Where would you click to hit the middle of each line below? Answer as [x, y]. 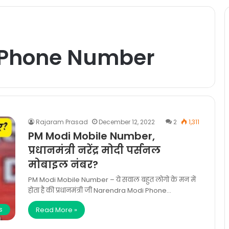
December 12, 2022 [127, 122]
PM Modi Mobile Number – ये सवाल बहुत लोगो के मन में [112, 180]
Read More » [56, 210]
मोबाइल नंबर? [63, 165]
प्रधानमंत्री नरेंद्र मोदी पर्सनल [94, 150]
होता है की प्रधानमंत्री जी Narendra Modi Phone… [100, 190]
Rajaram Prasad [62, 122]
